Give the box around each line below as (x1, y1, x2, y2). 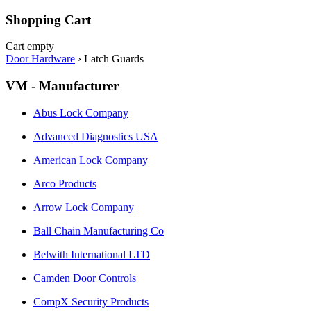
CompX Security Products (33, 295, 149, 308)
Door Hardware (6, 53, 75, 65)
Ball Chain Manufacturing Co (33, 224, 164, 237)
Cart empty (6, 40, 54, 53)
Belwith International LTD (33, 248, 150, 260)
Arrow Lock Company (33, 201, 134, 213)
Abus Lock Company (33, 106, 128, 119)
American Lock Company (33, 153, 148, 166)
